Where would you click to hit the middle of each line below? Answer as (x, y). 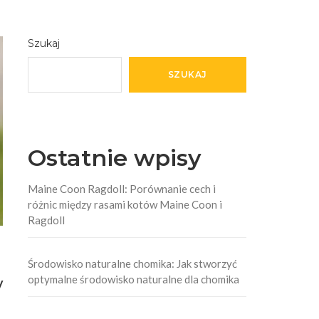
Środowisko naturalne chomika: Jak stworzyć (133, 263)
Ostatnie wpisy (115, 157)
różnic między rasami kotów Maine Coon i (125, 204)
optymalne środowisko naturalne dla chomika (134, 279)
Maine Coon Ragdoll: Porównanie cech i (122, 188)
